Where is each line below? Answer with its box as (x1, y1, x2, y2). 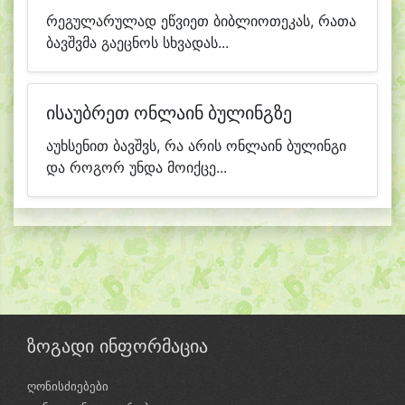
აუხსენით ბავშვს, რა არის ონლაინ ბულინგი (46, 137, 346, 155)
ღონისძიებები (27, 379, 108, 393)
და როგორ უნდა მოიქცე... (46, 158, 227, 176)
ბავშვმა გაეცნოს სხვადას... (46, 33, 229, 52)
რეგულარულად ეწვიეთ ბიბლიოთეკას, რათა (46, 12, 356, 30)
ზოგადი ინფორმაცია (27, 335, 208, 357)
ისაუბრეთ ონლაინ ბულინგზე (46, 102, 292, 124)
